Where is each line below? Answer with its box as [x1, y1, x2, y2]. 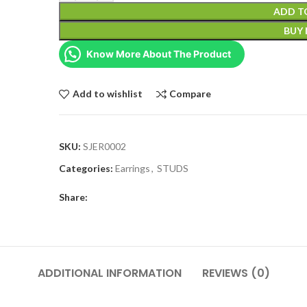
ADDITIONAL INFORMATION [37, 265, 182, 281]
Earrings [115, 162, 151, 174]
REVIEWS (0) [201, 265, 270, 281]
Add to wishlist [72, 88, 143, 100]
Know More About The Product [86, 48, 232, 60]
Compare [169, 88, 212, 100]
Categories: [59, 162, 114, 174]
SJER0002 [83, 140, 127, 152]
